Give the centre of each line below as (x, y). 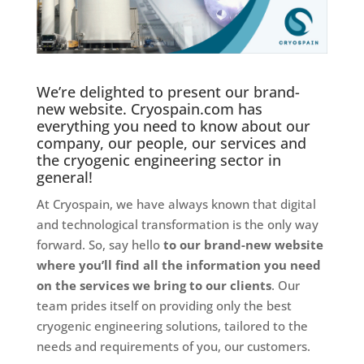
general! (64, 178)
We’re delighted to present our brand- (168, 92)
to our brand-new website (243, 245)
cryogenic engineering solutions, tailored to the (172, 326)
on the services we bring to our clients (154, 286)
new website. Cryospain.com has (149, 109)
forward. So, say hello (100, 245)
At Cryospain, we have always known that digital (176, 204)
